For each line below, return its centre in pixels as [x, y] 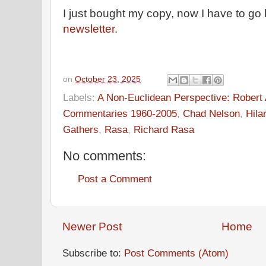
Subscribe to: [93, 253]
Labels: [80, 97]
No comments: [104, 156]
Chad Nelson [211, 113]
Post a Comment [115, 179]
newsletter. [90, 29]
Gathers [81, 129]
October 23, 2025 [108, 79]
